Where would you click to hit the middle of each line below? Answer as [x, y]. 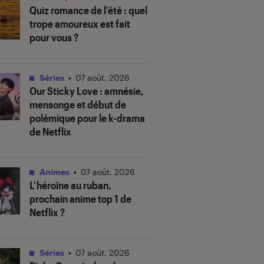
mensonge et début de [78, 105]
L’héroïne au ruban [69, 185]
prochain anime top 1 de [80, 199]
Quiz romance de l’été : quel [88, 10]
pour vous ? [54, 37]
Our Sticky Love [64, 91]
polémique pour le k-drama [87, 118]
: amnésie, [121, 91]
